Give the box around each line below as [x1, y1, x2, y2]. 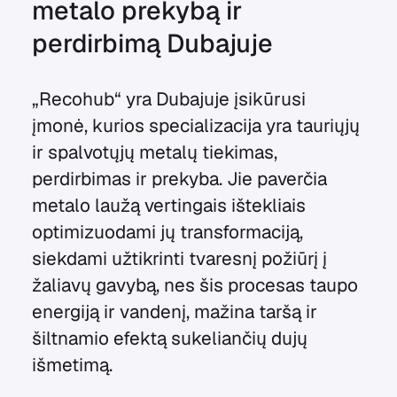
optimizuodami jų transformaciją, [31, 220, 303, 244]
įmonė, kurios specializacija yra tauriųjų [31, 113, 360, 137]
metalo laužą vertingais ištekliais [31, 193, 306, 217]
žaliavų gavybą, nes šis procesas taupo [31, 273, 358, 297]
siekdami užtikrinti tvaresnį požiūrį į [31, 246, 327, 270]
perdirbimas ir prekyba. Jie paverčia [31, 167, 327, 191]
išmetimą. [31, 353, 113, 377]
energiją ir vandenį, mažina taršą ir [31, 300, 317, 323]
